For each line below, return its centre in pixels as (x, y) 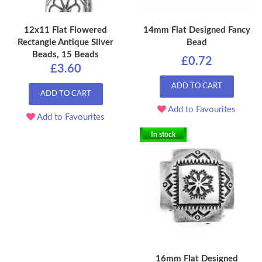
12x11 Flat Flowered (65, 30)
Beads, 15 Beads (65, 55)
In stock (163, 135)
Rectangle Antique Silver (65, 43)
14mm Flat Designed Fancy (196, 30)
